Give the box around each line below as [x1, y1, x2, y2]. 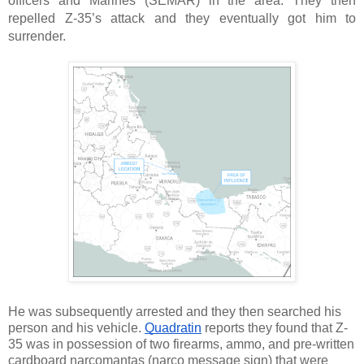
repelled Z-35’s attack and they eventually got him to [8, 11, 356, 25]
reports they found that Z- [201, 320, 348, 335]
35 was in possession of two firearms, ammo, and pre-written [8, 336, 354, 351]
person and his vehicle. [8, 320, 145, 335]
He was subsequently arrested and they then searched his [8, 304, 341, 318]
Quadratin [145, 320, 201, 335]
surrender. [8, 28, 69, 43]
